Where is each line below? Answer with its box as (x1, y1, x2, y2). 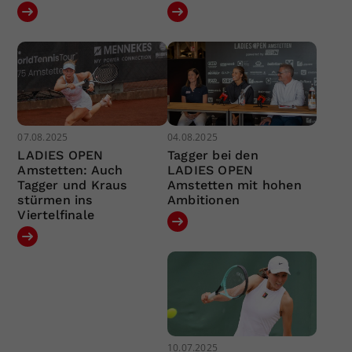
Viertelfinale (17, 207, 95, 223)
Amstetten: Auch (17, 163, 123, 178)
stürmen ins (17, 192, 93, 208)
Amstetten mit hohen (167, 178, 302, 193)
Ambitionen (167, 192, 240, 208)
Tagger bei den (167, 148, 258, 163)
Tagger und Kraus (17, 178, 127, 193)
